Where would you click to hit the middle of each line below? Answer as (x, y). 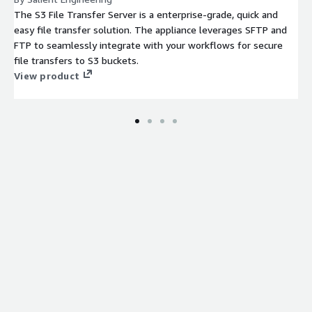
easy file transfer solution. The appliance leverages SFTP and (150, 29)
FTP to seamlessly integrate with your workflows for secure (148, 45)
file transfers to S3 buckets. (76, 60)
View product (47, 75)
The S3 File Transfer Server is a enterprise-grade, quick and (146, 14)
